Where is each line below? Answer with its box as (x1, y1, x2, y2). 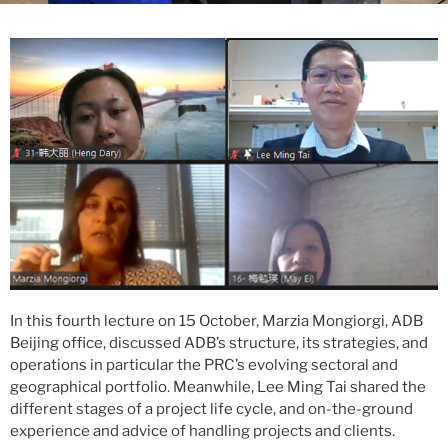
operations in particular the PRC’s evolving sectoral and (10, 355, 398, 374)
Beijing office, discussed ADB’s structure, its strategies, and (10, 333, 428, 352)
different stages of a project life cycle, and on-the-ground (10, 399, 413, 418)
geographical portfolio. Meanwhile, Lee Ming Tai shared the (10, 377, 426, 396)
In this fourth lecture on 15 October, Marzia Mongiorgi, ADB (10, 311, 423, 330)
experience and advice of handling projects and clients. (10, 421, 395, 440)
